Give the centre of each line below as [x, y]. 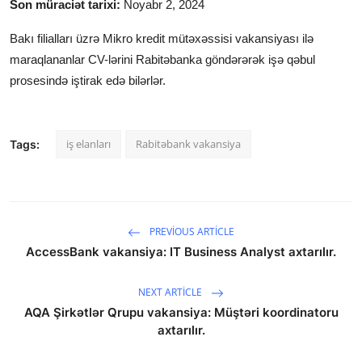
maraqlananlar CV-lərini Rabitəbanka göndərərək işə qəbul [162, 59]
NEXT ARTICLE [171, 293]
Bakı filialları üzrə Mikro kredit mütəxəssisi [122, 38]
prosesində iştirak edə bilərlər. [88, 80]
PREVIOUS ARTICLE [191, 232]
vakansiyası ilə [274, 38]
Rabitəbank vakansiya [188, 143]
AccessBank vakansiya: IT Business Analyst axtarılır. [181, 251]
